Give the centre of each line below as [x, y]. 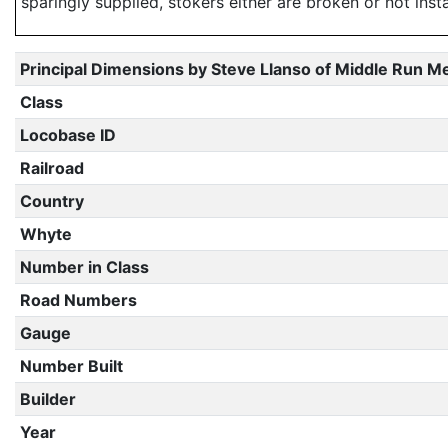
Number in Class [84, 267]
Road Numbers [78, 300]
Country [51, 201]
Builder [47, 399]
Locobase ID [67, 135]
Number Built [71, 366]
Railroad [51, 168]
